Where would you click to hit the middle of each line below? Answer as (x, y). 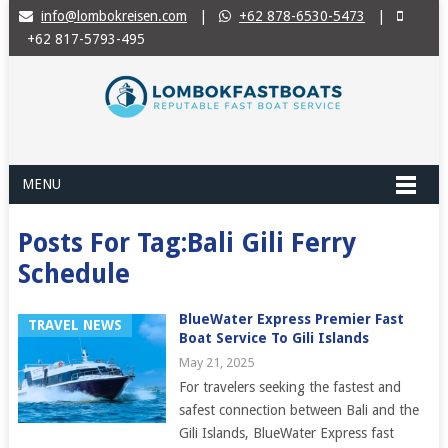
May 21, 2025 (216, 362)
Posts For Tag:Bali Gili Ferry (186, 243)
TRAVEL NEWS (74, 325)
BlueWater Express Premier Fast (291, 319)
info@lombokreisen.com (113, 16)
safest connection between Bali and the (298, 410)
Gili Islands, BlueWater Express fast (286, 433)
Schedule (73, 274)
